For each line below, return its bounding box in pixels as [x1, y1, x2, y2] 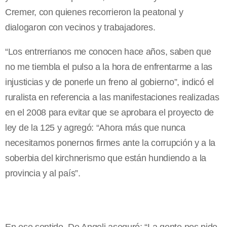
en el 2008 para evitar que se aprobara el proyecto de [5, 107, 214, 118]
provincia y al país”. [5, 168, 81, 179]
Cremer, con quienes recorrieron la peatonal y [5, 7, 183, 18]
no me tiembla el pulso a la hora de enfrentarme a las [5, 62, 213, 72]
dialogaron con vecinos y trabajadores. [5, 22, 156, 33]
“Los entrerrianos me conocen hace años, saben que [5, 47, 211, 57]
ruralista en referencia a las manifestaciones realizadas [5, 92, 219, 103]
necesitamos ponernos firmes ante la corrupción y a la [5, 138, 216, 148]
